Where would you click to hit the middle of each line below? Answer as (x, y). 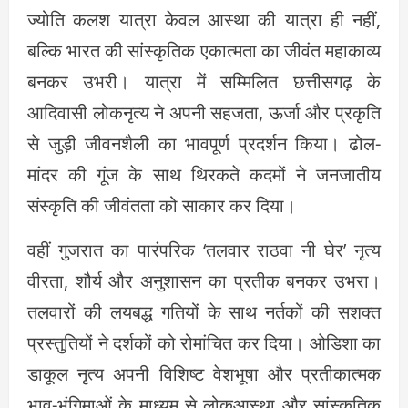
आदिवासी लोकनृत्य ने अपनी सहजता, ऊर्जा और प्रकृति (204, 113)
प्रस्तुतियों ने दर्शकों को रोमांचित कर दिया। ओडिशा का (204, 343)
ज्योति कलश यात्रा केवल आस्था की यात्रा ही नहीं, (204, 20)
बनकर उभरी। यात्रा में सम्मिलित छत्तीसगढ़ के (204, 82)
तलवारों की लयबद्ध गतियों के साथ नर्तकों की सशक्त (204, 312)
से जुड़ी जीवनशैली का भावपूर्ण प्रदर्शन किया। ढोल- (204, 144)
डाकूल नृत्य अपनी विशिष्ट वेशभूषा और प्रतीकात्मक (204, 374)
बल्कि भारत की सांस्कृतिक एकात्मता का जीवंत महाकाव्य (204, 51)
